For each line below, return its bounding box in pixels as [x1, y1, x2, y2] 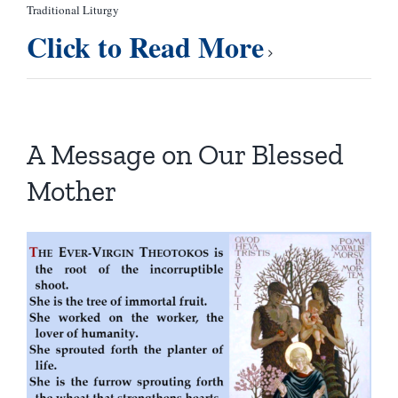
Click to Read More [26, 26, 264, 68]
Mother [26, 174, 116, 209]
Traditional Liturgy [26, 2, 119, 19]
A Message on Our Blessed [26, 138, 344, 172]
